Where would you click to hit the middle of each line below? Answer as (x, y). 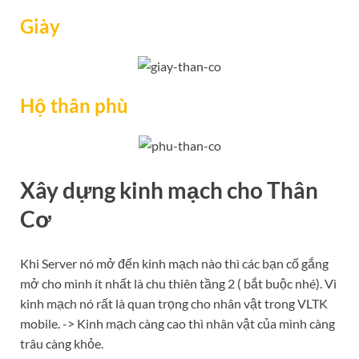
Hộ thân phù (74, 106)
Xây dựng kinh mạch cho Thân (169, 190)
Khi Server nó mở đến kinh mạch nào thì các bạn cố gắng (174, 264)
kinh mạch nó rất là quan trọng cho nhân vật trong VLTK (174, 304)
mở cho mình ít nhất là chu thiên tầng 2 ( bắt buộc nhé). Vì (178, 284)
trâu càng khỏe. (62, 344)
